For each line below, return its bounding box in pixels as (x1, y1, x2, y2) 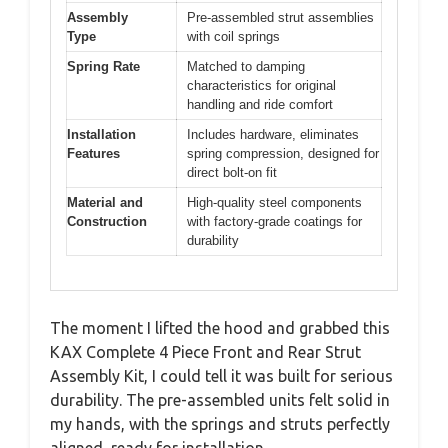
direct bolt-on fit (187, 164, 277, 180)
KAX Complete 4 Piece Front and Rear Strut (50, 343, 361, 361)
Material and (67, 194, 143, 210)
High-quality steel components (187, 194, 362, 210)
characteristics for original (187, 77, 336, 93)
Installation (67, 126, 136, 142)
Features (67, 145, 120, 161)
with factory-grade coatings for (187, 213, 362, 229)
